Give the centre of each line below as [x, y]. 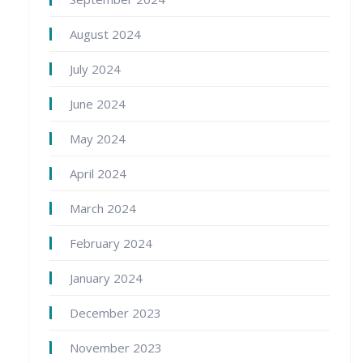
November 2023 [116, 348]
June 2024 [98, 104]
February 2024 [111, 243]
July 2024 [95, 69]
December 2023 [115, 313]
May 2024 [98, 139]
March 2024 [103, 209]
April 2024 [98, 174]
